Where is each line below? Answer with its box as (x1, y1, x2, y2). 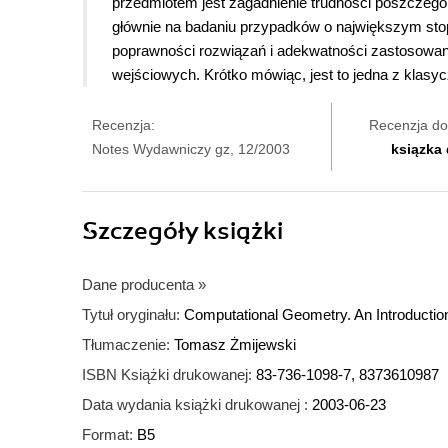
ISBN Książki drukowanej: (82, 366, 252, 384)
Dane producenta (82, 276, 194, 294)
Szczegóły (82, 216, 203, 247)
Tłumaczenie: (82, 336, 170, 354)
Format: (82, 426, 133, 444)
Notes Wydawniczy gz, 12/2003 (92, 141, 290, 158)
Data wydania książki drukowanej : (82, 396, 308, 414)
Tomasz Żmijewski (174, 336, 296, 354)
